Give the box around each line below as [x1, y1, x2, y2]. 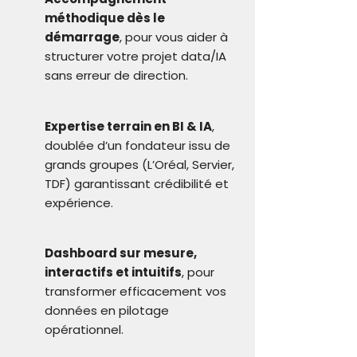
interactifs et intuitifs [45, 264, 182, 280]
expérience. [45, 194, 113, 211]
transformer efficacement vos [45, 283, 226, 300]
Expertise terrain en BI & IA [45, 118, 212, 135]
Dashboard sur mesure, [45, 245, 197, 261]
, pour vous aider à [120, 29, 228, 45]
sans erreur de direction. [45, 67, 188, 84]
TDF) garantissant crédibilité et [45, 175, 229, 192]
